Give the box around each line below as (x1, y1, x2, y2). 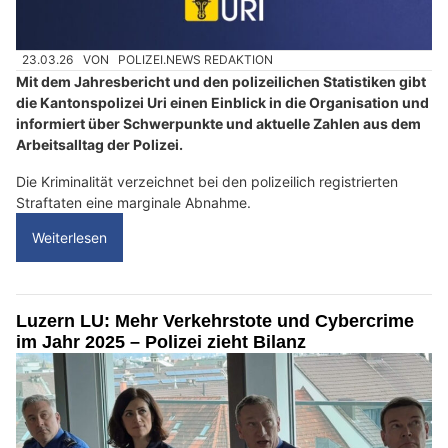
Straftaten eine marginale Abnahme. (16, 193, 251, 211)
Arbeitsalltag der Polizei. (16, 135, 183, 153)
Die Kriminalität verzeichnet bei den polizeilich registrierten (16, 172, 398, 190)
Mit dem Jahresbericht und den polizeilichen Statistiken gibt (16, 72, 426, 90)
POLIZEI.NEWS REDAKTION (118, 52, 274, 68)
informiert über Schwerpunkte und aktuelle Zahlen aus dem (16, 114, 421, 132)
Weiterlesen (32, 228, 107, 246)
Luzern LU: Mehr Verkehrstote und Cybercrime (16, 310, 414, 331)
